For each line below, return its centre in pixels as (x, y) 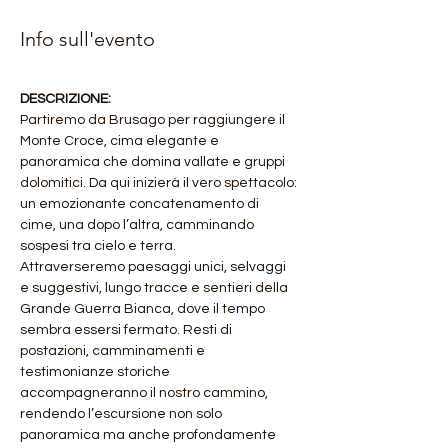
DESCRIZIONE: (65, 99)
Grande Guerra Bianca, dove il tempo (144, 309)
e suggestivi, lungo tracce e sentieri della (155, 288)
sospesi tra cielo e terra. (98, 246)
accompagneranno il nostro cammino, (145, 393)
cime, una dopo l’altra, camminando (138, 225)
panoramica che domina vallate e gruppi (154, 162)
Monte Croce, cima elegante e (121, 141)
